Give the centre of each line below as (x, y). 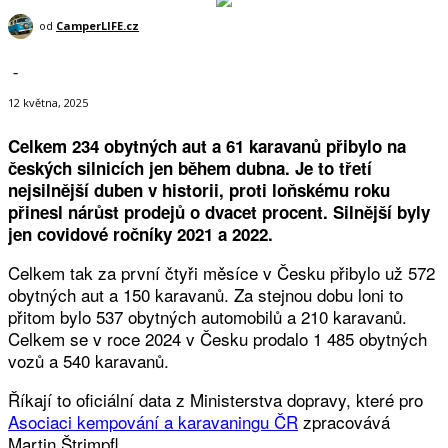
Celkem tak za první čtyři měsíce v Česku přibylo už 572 (221, 273)
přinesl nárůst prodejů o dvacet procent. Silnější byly (219, 212)
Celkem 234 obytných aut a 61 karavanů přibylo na (207, 146)
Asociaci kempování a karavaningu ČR (153, 422)
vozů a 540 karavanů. (88, 361)
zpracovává (344, 422)
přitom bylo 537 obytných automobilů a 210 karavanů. (207, 317)
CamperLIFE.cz (97, 25)
